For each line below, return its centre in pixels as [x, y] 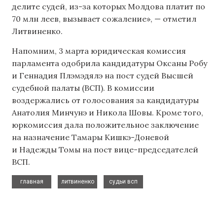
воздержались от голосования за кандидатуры [105, 100]
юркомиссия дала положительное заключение [105, 125]
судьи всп [123, 182]
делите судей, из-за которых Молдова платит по [109, 7]
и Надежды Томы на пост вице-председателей [105, 149]
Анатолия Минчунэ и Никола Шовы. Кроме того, [108, 112]
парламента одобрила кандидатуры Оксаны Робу [110, 63]
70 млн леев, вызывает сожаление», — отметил [104, 19]
